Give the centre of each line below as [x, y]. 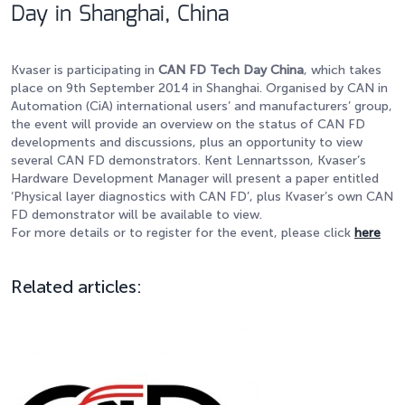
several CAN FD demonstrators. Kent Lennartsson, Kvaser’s [188, 160]
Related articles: [76, 287]
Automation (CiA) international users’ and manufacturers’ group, [202, 106]
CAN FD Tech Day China [231, 70]
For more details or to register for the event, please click [183, 233]
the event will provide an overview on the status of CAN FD [188, 124]
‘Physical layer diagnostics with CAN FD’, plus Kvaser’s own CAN [202, 197]
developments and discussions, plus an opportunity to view [187, 142]
